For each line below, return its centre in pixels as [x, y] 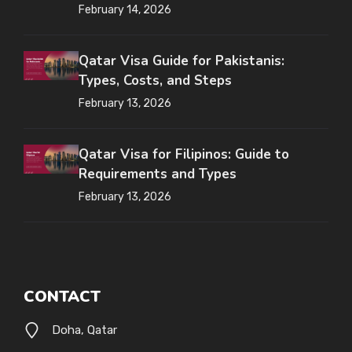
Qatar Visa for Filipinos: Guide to [184, 155]
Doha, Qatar [84, 330]
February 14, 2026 [125, 10]
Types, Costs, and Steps [155, 81]
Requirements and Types [158, 174]
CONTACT [62, 297]
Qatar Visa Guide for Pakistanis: [181, 61]
